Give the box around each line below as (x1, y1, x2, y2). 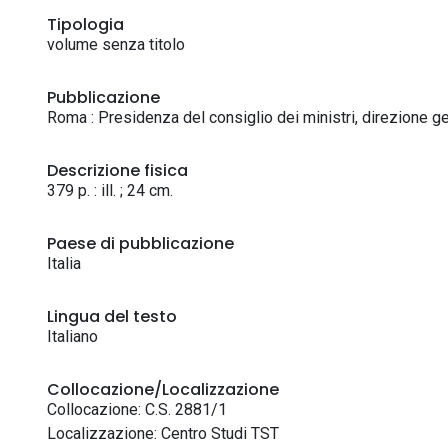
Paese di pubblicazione (47, 232, 234, 255)
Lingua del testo (47, 305, 177, 328)
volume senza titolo (47, 35, 185, 54)
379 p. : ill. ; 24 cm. (47, 181, 173, 200)
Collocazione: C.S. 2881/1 (47, 400, 227, 419)
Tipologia (47, 13, 124, 36)
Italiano (47, 327, 98, 346)
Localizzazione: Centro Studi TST (47, 424, 279, 443)
